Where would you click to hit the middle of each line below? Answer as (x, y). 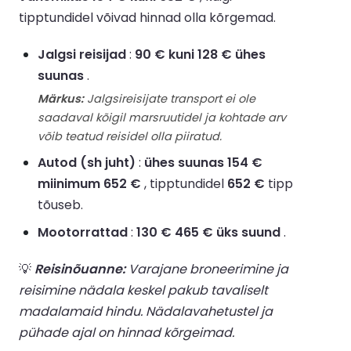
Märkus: (61, 98)
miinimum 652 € (89, 183)
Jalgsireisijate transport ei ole (170, 98)
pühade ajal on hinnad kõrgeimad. (127, 332)
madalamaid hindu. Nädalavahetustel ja (146, 311)
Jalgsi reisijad (82, 54)
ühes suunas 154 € (203, 162)
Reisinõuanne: (80, 269)
